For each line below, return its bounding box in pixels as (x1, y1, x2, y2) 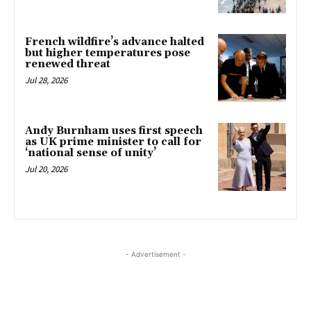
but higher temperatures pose (25, 47, 190, 60)
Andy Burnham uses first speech (25, 124, 203, 137)
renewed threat (25, 58, 110, 72)
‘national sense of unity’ (25, 146, 156, 160)
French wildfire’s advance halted (25, 35, 204, 49)
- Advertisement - (125, 249, 186, 258)
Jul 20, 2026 (25, 162, 67, 175)
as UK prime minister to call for (25, 135, 201, 149)
